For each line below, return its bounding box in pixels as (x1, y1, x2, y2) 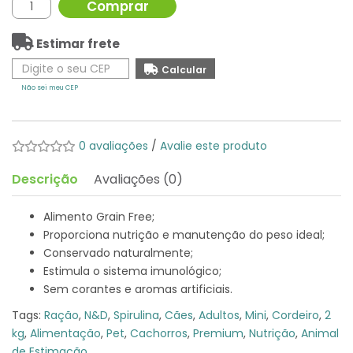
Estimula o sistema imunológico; (43, 263, 221, 279)
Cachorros (130, 325, 188, 341)
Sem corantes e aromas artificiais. (43, 281, 232, 297)
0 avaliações (79, 138, 148, 154)
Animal (301, 325, 339, 341)
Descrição (12, 170, 78, 188)
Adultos (199, 307, 240, 323)
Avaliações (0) (94, 170, 183, 188)
